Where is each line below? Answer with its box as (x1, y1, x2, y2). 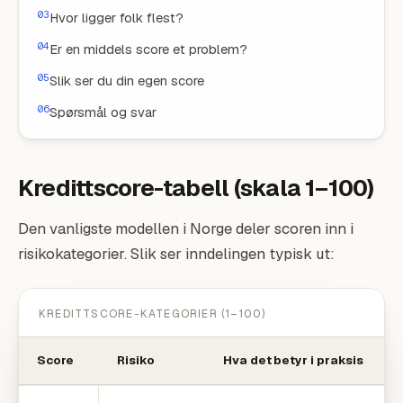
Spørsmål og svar (49, 103, 157, 121)
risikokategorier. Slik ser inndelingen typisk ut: (18, 244, 335, 264)
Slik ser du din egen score (49, 72, 204, 89)
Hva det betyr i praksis (223, 353, 363, 368)
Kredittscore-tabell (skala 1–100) (18, 173, 374, 203)
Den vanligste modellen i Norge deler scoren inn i (18, 219, 354, 238)
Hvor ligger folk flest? (49, 9, 184, 26)
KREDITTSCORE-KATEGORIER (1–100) (39, 307, 266, 321)
